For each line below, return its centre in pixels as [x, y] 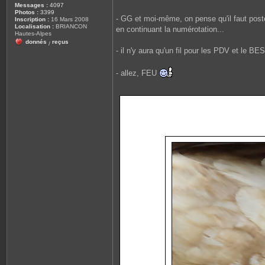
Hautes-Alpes [33, 33]
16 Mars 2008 [69, 19]
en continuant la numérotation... [170, 29]
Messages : [31, 5]
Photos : [27, 12]
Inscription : [32, 19]
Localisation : [34, 26]
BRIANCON [70, 26]
